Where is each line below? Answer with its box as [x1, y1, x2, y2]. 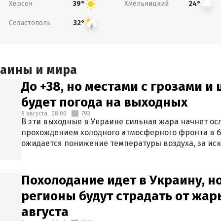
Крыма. [21, 149, 49, 159]
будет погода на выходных [21, 95, 187, 110]
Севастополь [8, 18, 51, 27]
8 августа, [21, 110, 49, 117]
